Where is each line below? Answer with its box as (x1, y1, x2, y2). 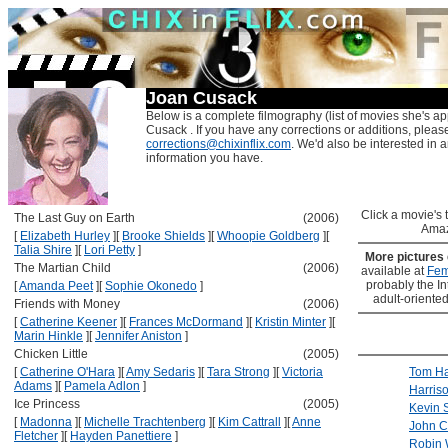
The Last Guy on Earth (14, 211, 135, 225)
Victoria (282, 365, 323, 379)
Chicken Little (14, 347, 88, 361)
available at (360, 264, 427, 278)
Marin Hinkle (14, 329, 83, 343)
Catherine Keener (20, 315, 117, 329)
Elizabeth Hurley (20, 229, 110, 243)
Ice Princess (14, 397, 80, 411)
